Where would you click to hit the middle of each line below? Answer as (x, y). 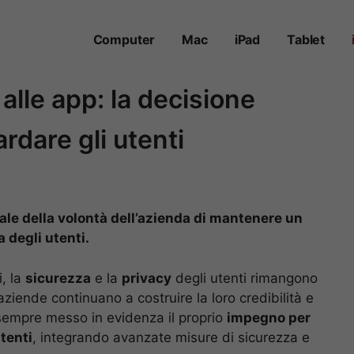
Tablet (306, 40)
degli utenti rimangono (245, 278)
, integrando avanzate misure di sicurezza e (171, 337)
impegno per (269, 317)
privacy (147, 278)
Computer (124, 40)
